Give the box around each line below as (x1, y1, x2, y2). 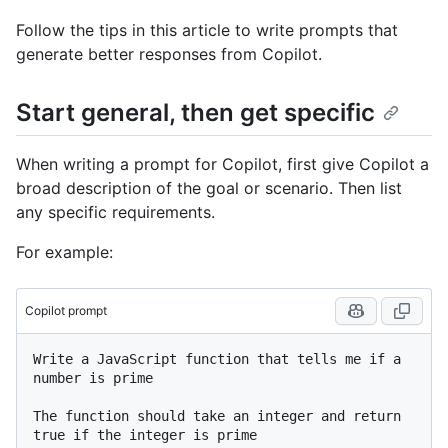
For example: (16, 242, 113, 263)
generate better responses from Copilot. (16, 44, 322, 64)
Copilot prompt (25, 303, 107, 319)
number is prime (33, 370, 153, 387)
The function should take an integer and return (33, 408, 401, 425)
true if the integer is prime (33, 427, 257, 444)
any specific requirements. (16, 202, 215, 223)
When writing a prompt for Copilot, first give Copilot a (16, 154, 429, 175)
